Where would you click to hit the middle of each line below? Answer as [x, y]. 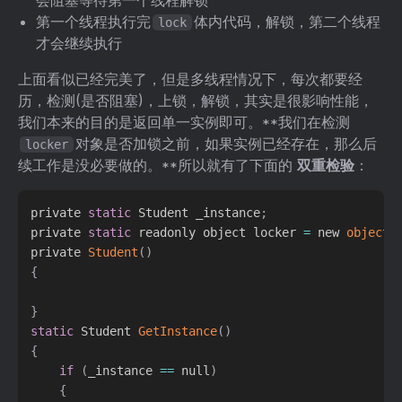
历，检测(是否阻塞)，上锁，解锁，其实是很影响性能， [196, 100]
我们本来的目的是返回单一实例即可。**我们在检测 [184, 122]
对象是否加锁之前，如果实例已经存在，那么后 [226, 143]
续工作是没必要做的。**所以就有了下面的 [157, 165]
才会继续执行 [79, 43]
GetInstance [178, 332]
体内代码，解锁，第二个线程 [287, 21]
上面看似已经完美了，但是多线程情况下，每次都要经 [190, 79]
